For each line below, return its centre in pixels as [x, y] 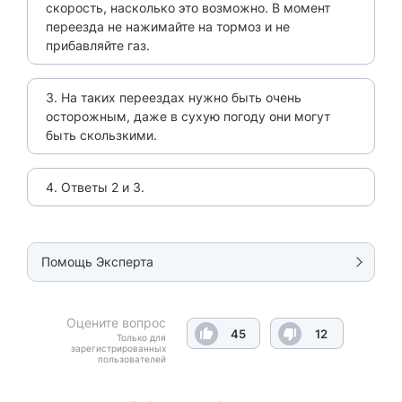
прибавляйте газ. [98, 46]
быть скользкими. [101, 135]
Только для [141, 338]
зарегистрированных [118, 349]
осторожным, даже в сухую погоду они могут [188, 117]
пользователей [132, 359]
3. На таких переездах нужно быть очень [174, 98]
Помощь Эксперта [97, 262]
